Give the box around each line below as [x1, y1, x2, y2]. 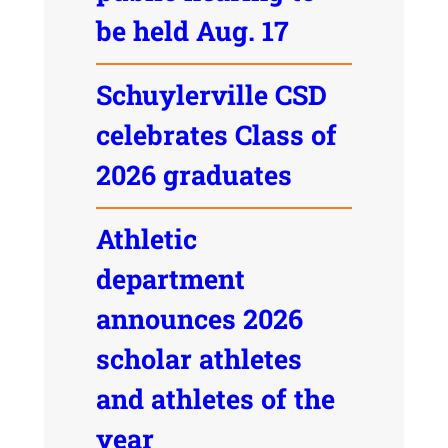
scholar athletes [95, 341, 302, 377]
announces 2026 [95, 301, 303, 337]
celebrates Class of [95, 117, 337, 153]
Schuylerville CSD [95, 77, 327, 113]
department [95, 261, 245, 297]
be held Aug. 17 [95, 13, 289, 49]
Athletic [95, 221, 197, 257]
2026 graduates [95, 157, 292, 193]
